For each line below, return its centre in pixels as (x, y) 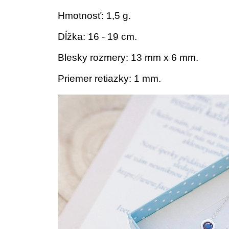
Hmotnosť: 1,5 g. (94, 16)
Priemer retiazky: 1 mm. (109, 78)
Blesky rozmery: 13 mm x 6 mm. (128, 58)
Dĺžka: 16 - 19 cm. (97, 37)
